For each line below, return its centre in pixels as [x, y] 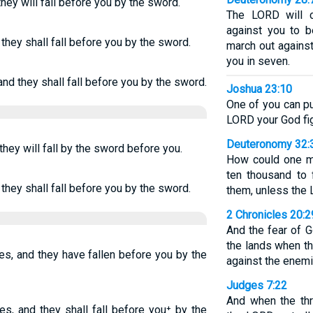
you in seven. [258, 61]
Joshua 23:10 [259, 89]
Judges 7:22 [256, 285]
